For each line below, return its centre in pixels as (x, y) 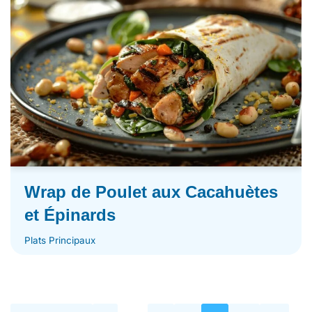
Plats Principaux (60, 241)
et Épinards (70, 215)
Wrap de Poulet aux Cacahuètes (151, 192)
